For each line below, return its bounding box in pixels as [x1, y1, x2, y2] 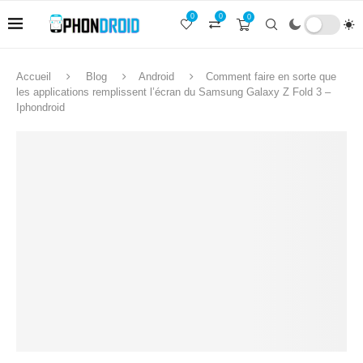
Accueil [16, 70, 51, 83]
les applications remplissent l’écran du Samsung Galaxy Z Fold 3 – [16, 86, 331, 98]
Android [139, 70, 174, 83]
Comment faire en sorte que [206, 70, 336, 83]
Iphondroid [16, 101, 65, 113]
